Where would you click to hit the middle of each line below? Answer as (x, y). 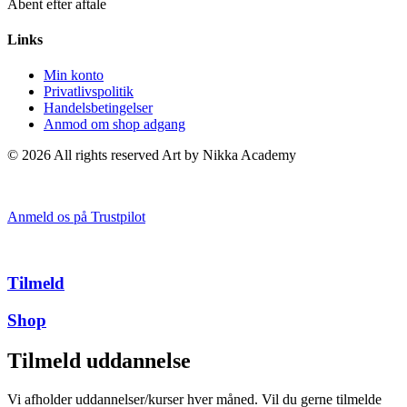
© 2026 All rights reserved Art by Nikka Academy (152, 155)
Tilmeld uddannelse (99, 360)
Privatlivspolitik (89, 92)
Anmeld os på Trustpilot (76, 217)
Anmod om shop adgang (114, 124)
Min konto (74, 75)
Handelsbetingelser (98, 108)
